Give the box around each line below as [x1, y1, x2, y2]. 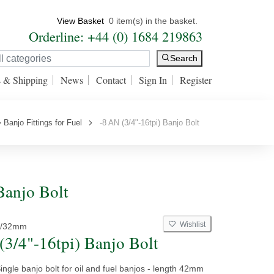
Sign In [139, 73, 167, 86]
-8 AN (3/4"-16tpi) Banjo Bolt [95, 118, 199, 127]
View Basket [57, 16, 104, 26]
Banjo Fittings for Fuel [4, 118, 82, 127]
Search [170, 53, 198, 64]
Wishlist [176, 220, 206, 229]
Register [180, 73, 212, 86]
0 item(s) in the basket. [109, 16, 198, 26]
